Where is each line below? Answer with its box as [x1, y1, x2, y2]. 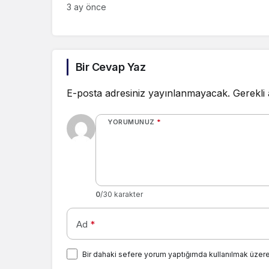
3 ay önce [67, 2, 106, 13]
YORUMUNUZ [107, 118, 155, 127]
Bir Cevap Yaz [76, 61, 145, 74]
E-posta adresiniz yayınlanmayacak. [67, 87, 230, 100]
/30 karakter [100, 190, 143, 199]
